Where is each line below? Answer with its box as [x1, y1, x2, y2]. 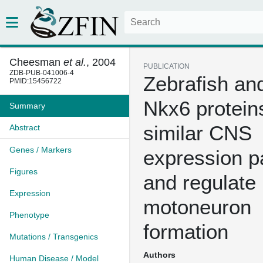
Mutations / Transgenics [9, 232, 98, 241]
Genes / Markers [9, 145, 72, 154]
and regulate [143, 171, 256, 194]
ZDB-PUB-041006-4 [9, 69, 74, 77]
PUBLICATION [143, 62, 190, 70]
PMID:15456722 [9, 77, 62, 85]
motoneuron [143, 195, 251, 218]
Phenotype [9, 210, 49, 220]
